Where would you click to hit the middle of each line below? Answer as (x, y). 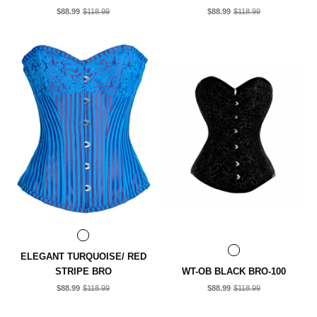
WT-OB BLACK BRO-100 (234, 271)
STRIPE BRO (83, 271)
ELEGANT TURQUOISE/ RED (83, 256)
